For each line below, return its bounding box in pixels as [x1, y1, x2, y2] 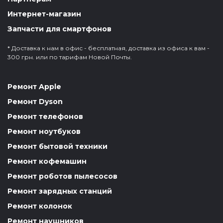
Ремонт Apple [7, 82, 61, 91]
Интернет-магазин [7, 9, 81, 18]
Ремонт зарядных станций [7, 186, 112, 196]
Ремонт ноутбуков [7, 126, 81, 136]
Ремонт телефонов [7, 111, 83, 121]
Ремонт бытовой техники [7, 141, 108, 151]
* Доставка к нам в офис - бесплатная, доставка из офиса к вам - [7, 44, 210, 52]
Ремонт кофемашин [7, 156, 87, 166]
